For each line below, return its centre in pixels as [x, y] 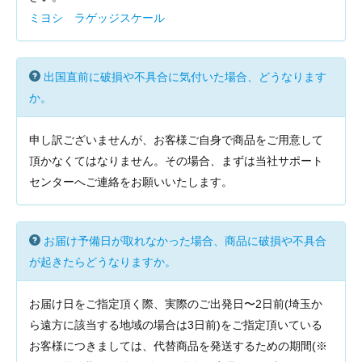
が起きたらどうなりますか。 [103, 262]
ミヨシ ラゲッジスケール [97, 18]
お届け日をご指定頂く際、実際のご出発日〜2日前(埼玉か [176, 304]
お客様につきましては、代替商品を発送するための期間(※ [178, 346]
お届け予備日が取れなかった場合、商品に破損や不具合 [185, 241]
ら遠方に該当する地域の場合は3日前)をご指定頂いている [176, 325]
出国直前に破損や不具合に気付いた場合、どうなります [185, 77]
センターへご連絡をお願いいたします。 [131, 182]
